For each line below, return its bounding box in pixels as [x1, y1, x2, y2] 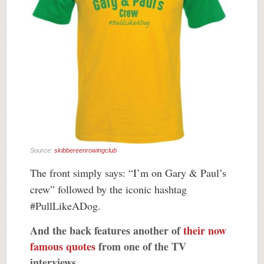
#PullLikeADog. [30, 199, 101, 213]
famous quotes [30, 239, 95, 255]
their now [183, 223, 226, 239]
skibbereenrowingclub [54, 147, 117, 154]
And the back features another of [30, 223, 183, 239]
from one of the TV [95, 239, 186, 255]
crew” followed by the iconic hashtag [30, 182, 187, 197]
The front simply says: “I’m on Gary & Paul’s [30, 166, 226, 180]
